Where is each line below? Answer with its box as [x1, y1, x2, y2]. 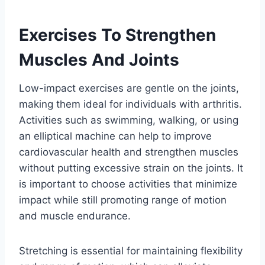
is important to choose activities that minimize [19, 177, 237, 190]
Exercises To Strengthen [19, 24, 216, 45]
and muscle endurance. [19, 209, 131, 222]
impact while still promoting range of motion [19, 193, 227, 206]
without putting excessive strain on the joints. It [19, 161, 243, 174]
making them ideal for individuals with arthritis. [19, 98, 242, 110]
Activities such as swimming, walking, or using [19, 114, 238, 126]
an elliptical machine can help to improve [19, 130, 212, 142]
